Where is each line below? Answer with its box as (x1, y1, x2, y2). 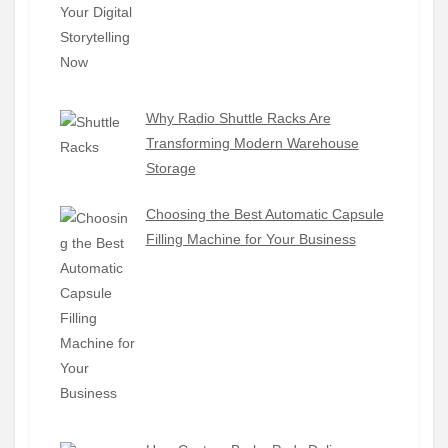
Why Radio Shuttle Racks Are (145, 110, 331, 127)
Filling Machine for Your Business (145, 231, 356, 248)
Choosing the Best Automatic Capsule (145, 206, 384, 223)
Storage (145, 160, 196, 177)
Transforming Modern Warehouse (145, 135, 359, 152)
